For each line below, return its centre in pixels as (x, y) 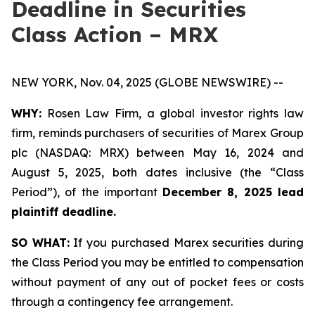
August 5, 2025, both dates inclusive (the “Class (157, 172)
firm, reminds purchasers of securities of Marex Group (157, 133)
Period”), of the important (87, 192)
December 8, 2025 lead (233, 192)
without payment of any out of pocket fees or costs (157, 282)
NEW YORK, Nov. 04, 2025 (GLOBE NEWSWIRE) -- (147, 82)
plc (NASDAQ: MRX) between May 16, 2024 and (157, 153)
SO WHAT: (40, 243)
